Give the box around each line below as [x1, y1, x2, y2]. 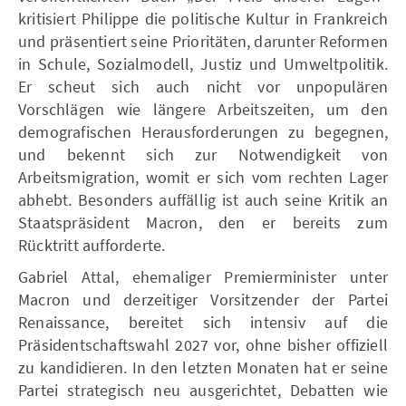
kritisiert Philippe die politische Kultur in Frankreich [18, 7, 388, 29]
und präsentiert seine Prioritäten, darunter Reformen [18, 30, 388, 52]
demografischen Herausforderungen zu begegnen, [18, 121, 388, 142]
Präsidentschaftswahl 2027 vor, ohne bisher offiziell [18, 333, 388, 355]
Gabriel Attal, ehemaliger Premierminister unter [18, 266, 388, 287]
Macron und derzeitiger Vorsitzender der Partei [18, 288, 388, 310]
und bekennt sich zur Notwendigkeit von [18, 143, 388, 165]
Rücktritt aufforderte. [18, 234, 166, 256]
